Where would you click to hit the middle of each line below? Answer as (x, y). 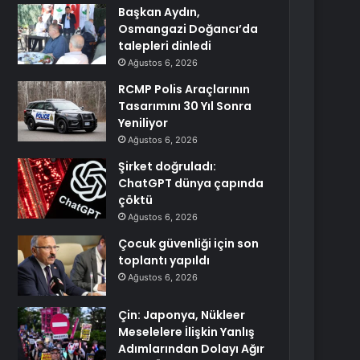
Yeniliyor (143, 123)
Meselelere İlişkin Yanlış (187, 332)
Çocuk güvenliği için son (189, 243)
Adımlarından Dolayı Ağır (192, 349)
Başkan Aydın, (160, 12)
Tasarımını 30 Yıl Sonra (185, 106)
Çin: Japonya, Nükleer (182, 315)
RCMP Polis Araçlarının (184, 89)
